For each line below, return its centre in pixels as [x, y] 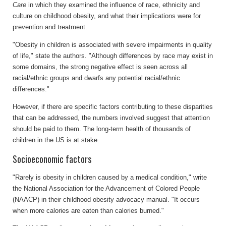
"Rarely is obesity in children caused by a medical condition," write [110, 177]
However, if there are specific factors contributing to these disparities [113, 106]
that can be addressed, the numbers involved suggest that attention [111, 118]
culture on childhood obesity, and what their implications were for [107, 16]
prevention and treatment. [50, 27]
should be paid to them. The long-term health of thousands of [102, 129]
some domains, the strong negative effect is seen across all [100, 67]
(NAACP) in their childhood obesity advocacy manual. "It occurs [106, 199]
